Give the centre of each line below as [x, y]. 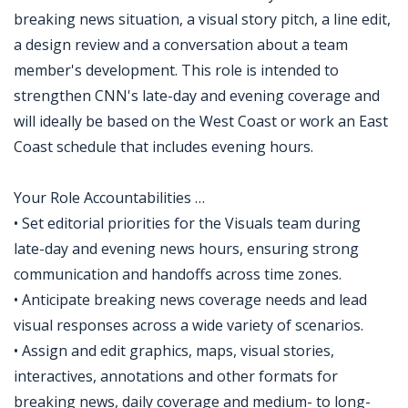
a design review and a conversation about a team [181, 45]
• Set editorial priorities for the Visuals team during [187, 223]
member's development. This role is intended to [176, 70]
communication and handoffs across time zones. [178, 274]
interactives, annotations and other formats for [176, 376]
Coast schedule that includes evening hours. [163, 147]
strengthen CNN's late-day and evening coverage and [197, 96]
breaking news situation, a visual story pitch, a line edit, [202, 19]
